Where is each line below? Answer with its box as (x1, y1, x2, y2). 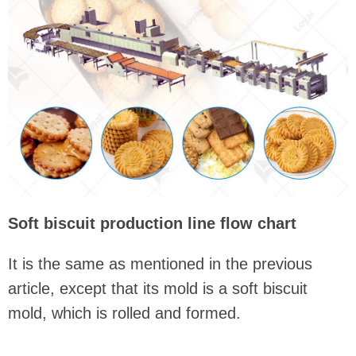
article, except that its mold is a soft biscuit (8, 280, 308, 298)
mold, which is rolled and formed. (8, 304, 241, 323)
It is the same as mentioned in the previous (8, 255, 312, 273)
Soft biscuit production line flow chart (8, 215, 296, 233)
